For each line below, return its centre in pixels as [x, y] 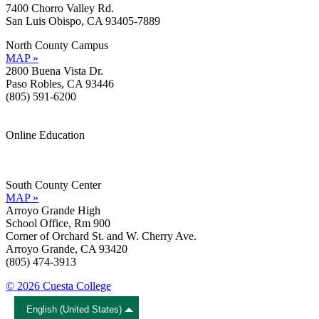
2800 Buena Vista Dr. [54, 70]
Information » [36, 147]
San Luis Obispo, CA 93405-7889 [83, 21]
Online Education [45, 135]
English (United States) [74, 309]
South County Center [58, 184]
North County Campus [61, 45]
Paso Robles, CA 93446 [60, 83]
